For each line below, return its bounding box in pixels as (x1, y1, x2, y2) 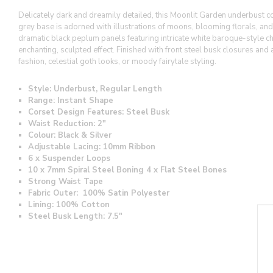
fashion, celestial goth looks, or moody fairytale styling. (18, 56, 216, 68)
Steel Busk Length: (28, 210, 107, 222)
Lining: (28, 199, 56, 210)
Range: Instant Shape (28, 94, 113, 106)
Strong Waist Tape (28, 175, 105, 187)
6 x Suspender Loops (28, 152, 113, 164)
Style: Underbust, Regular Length (28, 83, 162, 94)
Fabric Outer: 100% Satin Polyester (28, 187, 169, 199)
